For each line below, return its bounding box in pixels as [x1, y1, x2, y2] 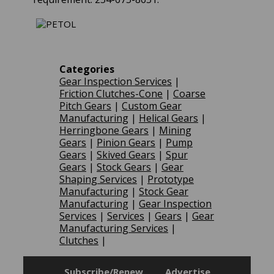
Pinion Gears [96, 135, 155, 149]
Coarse [172, 86, 206, 100]
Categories [59, 62, 114, 76]
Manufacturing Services [59, 221, 168, 235]
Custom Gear [121, 98, 182, 113]
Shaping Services [59, 172, 137, 186]
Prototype [147, 172, 194, 186]
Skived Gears [96, 147, 155, 161]
